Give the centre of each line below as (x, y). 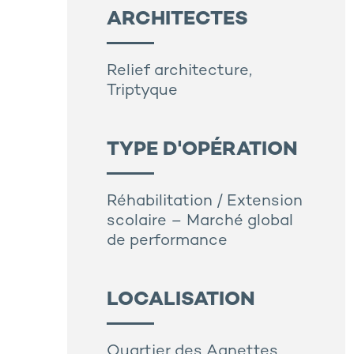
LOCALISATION (181, 301)
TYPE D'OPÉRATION (202, 151)
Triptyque (142, 92)
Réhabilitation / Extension (205, 202)
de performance (167, 242)
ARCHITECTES (177, 20)
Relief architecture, (179, 72)
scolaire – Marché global (200, 222)
